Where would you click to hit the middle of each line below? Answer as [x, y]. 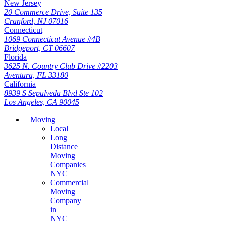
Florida [15, 57]
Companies [68, 164]
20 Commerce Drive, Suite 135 [53, 12]
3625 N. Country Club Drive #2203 [61, 66]
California [20, 84]
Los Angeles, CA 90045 [42, 102]
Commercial [70, 182]
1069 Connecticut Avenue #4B [52, 39]
